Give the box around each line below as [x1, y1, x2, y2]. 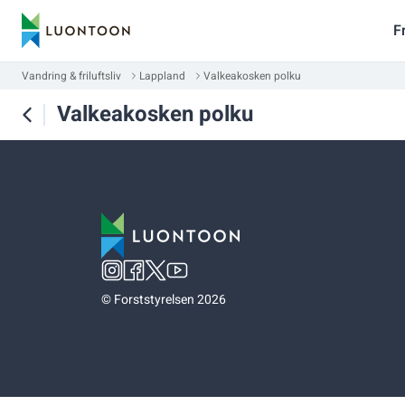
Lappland [139, 68, 185, 84]
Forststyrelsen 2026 [114, 290, 226, 309]
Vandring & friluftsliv [22, 68, 121, 84]
